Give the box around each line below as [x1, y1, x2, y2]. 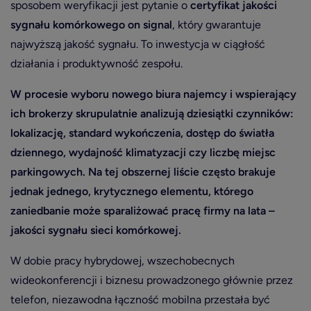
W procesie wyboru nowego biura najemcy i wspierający [10, 87, 296, 101]
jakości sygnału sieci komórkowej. [10, 224, 181, 237]
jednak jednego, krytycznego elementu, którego [10, 185, 253, 198]
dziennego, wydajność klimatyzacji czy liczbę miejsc [10, 146, 276, 159]
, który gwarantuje [172, 18, 261, 31]
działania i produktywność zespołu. [10, 57, 183, 70]
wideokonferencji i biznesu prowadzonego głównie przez [10, 274, 293, 287]
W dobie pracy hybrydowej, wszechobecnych [10, 254, 235, 267]
